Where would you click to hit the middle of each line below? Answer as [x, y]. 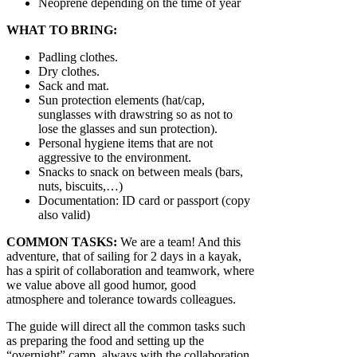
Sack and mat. [74, 86]
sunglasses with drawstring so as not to [135, 115]
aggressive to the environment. [115, 158]
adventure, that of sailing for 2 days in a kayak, [124, 257]
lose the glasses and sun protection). [128, 129]
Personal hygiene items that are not [126, 143]
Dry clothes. [69, 72]
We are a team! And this [179, 242]
